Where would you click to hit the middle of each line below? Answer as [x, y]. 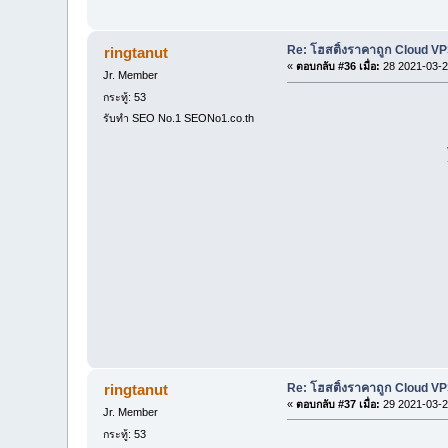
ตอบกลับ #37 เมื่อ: [337, 403]
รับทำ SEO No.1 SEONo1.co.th [179, 117]
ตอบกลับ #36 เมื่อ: [337, 66]
